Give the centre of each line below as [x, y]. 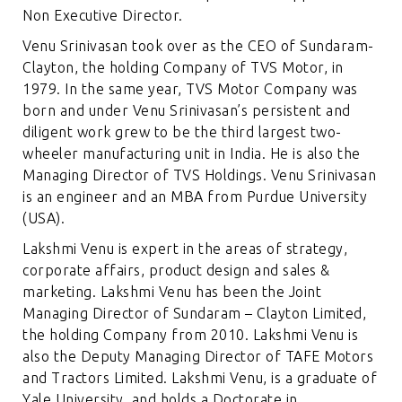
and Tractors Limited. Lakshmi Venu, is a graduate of [200, 378]
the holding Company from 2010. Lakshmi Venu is [191, 335]
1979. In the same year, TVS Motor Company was [190, 89]
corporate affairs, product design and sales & [176, 271]
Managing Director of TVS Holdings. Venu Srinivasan [200, 175]
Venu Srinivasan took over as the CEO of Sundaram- [198, 46]
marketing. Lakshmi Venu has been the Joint [172, 292]
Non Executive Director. [103, 16]
